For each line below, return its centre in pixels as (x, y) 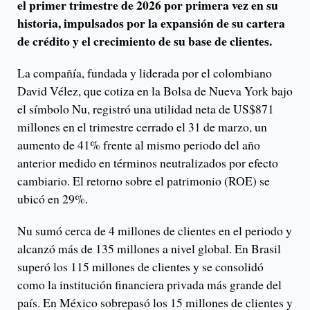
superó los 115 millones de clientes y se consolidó (140, 267)
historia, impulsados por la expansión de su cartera (151, 23)
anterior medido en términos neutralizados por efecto (148, 163)
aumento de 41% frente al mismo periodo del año (139, 145)
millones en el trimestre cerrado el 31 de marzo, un (142, 127)
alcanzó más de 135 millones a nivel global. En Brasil (149, 249)
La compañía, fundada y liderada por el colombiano (145, 73)
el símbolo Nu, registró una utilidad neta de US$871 (146, 109)
